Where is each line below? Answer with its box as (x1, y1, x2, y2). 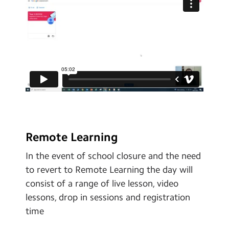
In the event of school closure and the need (26, 150, 201, 162)
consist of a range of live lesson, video (26, 178, 178, 190)
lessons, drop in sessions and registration (26, 192, 190, 203)
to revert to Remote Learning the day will (26, 164, 193, 176)
